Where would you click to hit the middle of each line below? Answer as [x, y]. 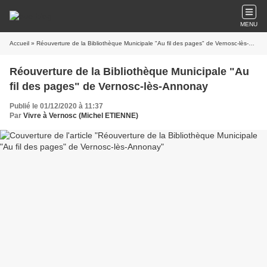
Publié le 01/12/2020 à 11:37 [56, 106]
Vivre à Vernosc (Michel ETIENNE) [81, 116]
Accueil [19, 43]
